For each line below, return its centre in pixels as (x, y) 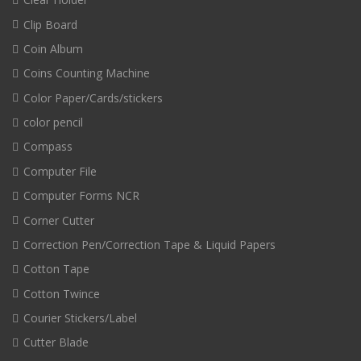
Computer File (60, 171)
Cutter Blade (56, 342)
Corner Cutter (59, 220)
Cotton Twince (62, 293)
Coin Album (53, 48)
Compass (48, 147)
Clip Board (50, 24)
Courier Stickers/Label (80, 318)
